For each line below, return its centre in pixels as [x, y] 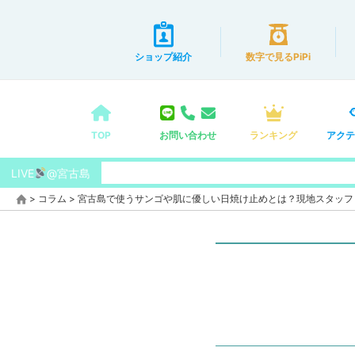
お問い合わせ [188, 135]
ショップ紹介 [163, 57]
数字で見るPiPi [278, 57]
